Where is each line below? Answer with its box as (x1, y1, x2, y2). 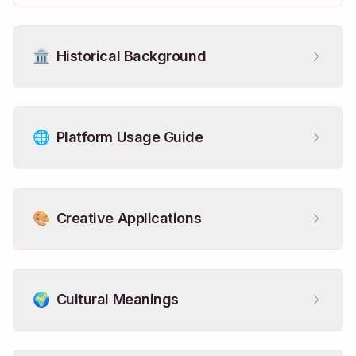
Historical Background (56, 48, 207, 64)
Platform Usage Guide (56, 129, 203, 145)
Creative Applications (56, 210, 202, 226)
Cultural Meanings (56, 291, 179, 308)
